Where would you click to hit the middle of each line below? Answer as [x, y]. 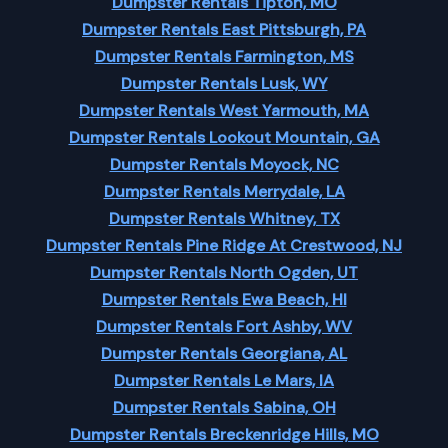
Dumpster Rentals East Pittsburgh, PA [224, 29]
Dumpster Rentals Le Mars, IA [224, 380]
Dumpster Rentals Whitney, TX [224, 218]
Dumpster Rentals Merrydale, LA [224, 191]
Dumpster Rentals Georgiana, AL [224, 353]
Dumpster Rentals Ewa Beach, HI [224, 299]
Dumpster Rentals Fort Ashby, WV [224, 326]
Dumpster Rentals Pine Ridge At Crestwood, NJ [224, 245]
